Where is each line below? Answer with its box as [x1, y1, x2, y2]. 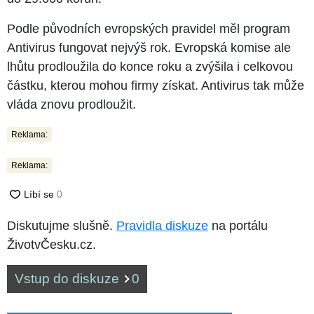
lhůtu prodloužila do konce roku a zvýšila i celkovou [7, 59, 293, 74]
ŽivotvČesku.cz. [7, 237, 96, 252]
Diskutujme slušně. [7, 218, 116, 233]
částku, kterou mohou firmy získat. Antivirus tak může [7, 78, 304, 93]
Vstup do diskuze [15, 271, 123, 286]
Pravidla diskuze [116, 218, 208, 233]
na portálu [208, 218, 268, 233]
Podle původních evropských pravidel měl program [7, 21, 290, 36]
